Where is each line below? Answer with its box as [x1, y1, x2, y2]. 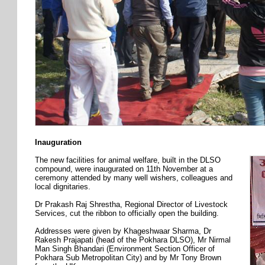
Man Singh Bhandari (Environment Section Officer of [35, 244, 215, 254]
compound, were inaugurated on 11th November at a [35, 164, 213, 174]
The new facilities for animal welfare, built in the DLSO [35, 156, 221, 165]
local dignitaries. [35, 182, 91, 192]
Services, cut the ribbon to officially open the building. [35, 209, 219, 218]
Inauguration [35, 138, 82, 147]
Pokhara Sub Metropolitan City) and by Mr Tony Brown [35, 253, 221, 263]
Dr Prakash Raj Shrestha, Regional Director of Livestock [35, 200, 228, 209]
